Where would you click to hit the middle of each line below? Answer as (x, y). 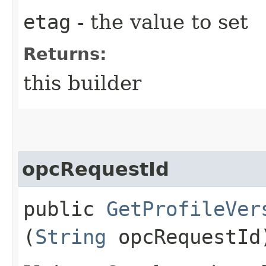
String (71, 237)
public (65, 209)
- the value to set (159, 22)
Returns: (65, 54)
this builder (82, 83)
